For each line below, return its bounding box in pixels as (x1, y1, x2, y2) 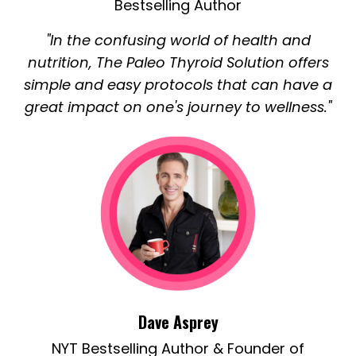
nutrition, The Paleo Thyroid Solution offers (27, 52, 329, 73)
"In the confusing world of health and (45, 30, 311, 51)
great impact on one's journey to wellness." (25, 97, 331, 118)
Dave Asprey (137, 310, 219, 335)
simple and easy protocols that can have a (24, 75, 332, 95)
